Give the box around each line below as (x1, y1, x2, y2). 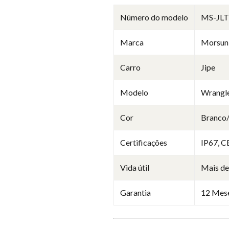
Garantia (120, 187, 151, 197)
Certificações (120, 137, 167, 147)
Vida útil (120, 162, 149, 172)
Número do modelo (120, 12, 188, 22)
